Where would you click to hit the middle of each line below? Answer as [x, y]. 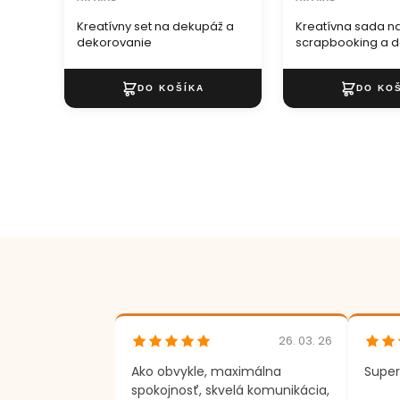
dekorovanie [114, 42]
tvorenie [319, 58]
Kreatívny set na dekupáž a [155, 26]
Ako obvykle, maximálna [206, 372]
